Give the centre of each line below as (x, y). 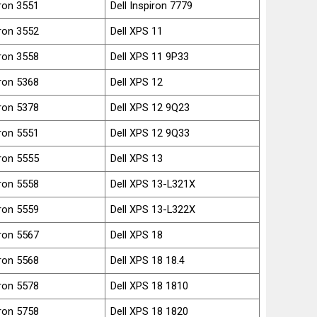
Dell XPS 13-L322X (153, 209)
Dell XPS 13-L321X (153, 184)
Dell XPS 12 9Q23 (150, 107)
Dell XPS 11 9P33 (150, 56)
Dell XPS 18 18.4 (148, 260)
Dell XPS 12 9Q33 (150, 133)
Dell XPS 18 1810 (150, 286)
